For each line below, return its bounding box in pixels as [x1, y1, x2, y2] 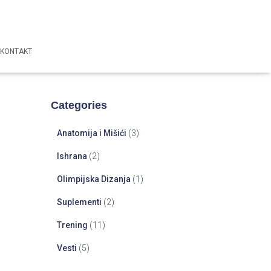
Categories [50, 99, 107, 111]
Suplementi [56, 197, 102, 207]
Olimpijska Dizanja [56, 174, 131, 184]
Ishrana [56, 151, 87, 161]
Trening [56, 220, 88, 230]
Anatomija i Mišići [56, 128, 126, 138]
